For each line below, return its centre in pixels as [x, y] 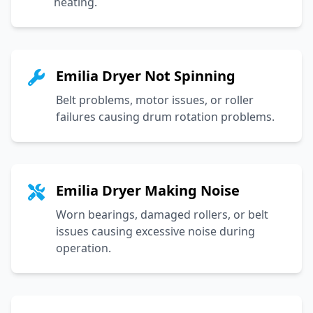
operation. [83, 248]
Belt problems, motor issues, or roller [155, 100]
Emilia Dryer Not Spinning [146, 75]
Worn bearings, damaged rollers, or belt [162, 214]
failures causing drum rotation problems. [165, 116]
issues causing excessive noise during [155, 231]
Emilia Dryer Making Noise [148, 190]
